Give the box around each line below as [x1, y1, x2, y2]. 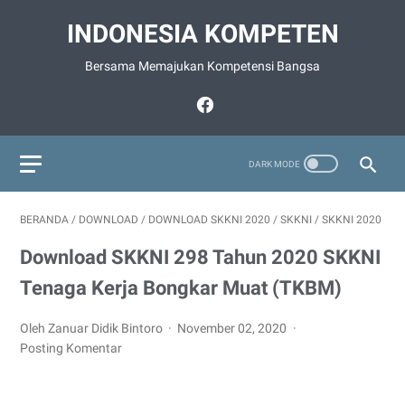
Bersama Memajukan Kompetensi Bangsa [85, 59, 320, 73]
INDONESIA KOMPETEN [66, 19, 339, 49]
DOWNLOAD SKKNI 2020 [148, 213, 270, 226]
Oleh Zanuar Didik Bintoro [20, 321, 165, 335]
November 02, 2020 [177, 321, 290, 335]
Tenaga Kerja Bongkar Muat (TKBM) [20, 277, 342, 299]
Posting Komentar [20, 341, 122, 355]
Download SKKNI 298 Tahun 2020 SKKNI [20, 246, 381, 268]
